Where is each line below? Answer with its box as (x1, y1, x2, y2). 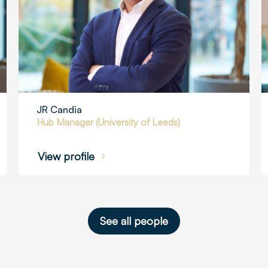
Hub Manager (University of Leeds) (36, 116, 180, 129)
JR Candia (36, 103, 82, 116)
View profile (37, 149, 95, 163)
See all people (100, 214, 168, 228)
